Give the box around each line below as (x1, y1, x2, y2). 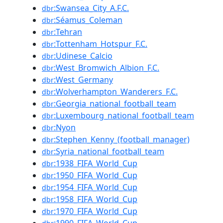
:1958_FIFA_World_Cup (54, 194, 137, 205)
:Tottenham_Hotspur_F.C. (54, 38, 147, 49)
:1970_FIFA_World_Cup (54, 206, 137, 217)
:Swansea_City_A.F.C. (54, 2, 129, 13)
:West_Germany (54, 74, 113, 85)
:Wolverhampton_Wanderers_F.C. (54, 86, 178, 97)
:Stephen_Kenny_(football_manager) (54, 134, 190, 145)
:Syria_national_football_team (54, 146, 164, 157)
